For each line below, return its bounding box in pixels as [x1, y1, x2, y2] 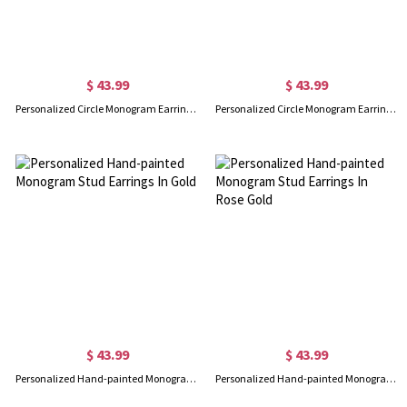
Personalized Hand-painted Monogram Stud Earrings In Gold [186, 371, 197, 385]
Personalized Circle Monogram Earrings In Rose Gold [385, 101, 396, 115]
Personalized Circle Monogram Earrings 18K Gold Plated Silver [186, 101, 197, 115]
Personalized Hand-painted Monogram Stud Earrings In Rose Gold [385, 371, 396, 385]
